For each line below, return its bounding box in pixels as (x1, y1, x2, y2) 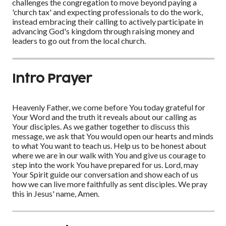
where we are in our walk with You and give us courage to (12, 150, 206, 160)
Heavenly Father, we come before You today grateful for (12, 102, 205, 112)
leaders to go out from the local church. (12, 36, 146, 46)
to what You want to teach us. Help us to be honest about (12, 140, 206, 150)
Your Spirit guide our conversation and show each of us (12, 169, 198, 179)
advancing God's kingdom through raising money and (12, 26, 194, 36)
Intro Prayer (12, 72, 92, 85)
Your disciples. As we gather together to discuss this (12, 121, 190, 131)
